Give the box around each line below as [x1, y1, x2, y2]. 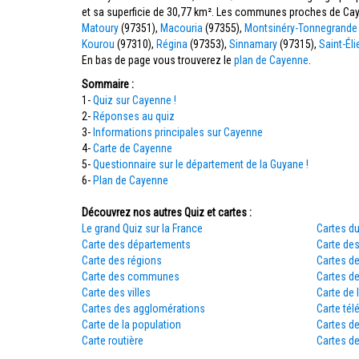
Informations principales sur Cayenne [93, 126, 263, 139]
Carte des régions [82, 254, 162, 267]
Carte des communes [82, 270, 179, 283]
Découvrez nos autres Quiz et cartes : [82, 206, 252, 219]
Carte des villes [82, 286, 151, 299]
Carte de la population [82, 318, 181, 331]
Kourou [82, 38, 115, 50]
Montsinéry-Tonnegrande [244, 22, 357, 34]
